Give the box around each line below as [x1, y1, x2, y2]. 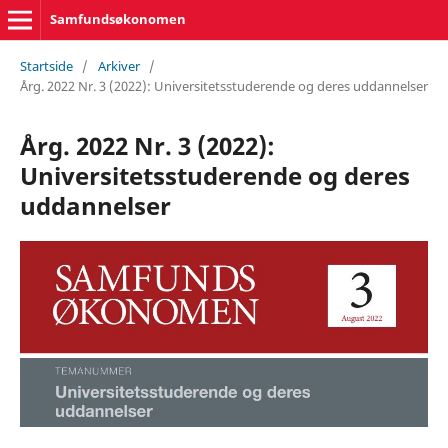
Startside [19, 56, 73, 75]
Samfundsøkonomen [49, 10, 186, 28]
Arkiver [97, 56, 140, 75]
